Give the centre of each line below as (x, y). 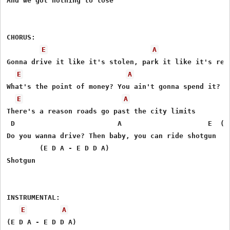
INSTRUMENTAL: (36, 197)
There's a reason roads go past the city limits (103, 111)
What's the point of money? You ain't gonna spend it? (116, 86)
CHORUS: (23, 37)
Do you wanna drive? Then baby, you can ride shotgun (114, 136)
